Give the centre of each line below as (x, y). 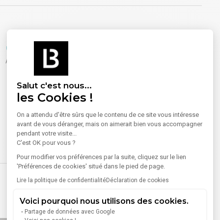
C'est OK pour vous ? (46, 142)
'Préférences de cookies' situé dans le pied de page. (91, 166)
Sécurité (32, 48)
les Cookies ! (55, 97)
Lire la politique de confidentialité (61, 180)
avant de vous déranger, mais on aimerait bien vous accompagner (110, 124)
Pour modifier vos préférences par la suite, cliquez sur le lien (101, 157)
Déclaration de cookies (137, 180)
